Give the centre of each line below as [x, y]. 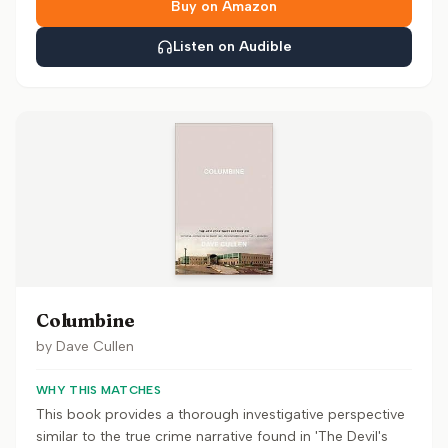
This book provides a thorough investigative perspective [220, 414]
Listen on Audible [232, 46]
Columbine [85, 320]
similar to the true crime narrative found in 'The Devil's [212, 436]
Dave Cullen [95, 346]
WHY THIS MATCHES [98, 390]
